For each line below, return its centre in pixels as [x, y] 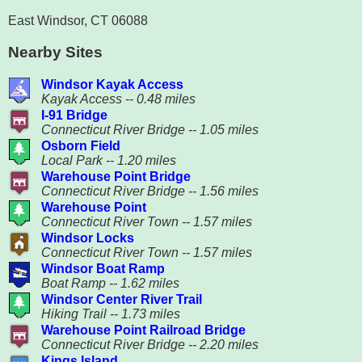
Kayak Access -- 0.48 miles [118, 99]
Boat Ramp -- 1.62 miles [110, 283]
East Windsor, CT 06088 [78, 21]
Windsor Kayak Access [112, 84]
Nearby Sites [55, 53]
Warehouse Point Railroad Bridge [143, 330]
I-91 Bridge [74, 115]
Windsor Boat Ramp [103, 268]
